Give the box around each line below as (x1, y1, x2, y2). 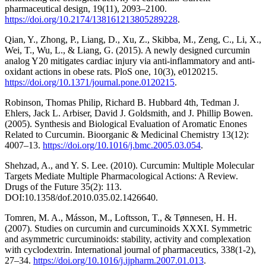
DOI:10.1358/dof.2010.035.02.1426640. (5, 192, 158, 203)
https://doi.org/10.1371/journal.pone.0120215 (5, 77, 175, 88)
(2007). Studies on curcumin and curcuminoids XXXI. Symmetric (5, 223, 252, 234)
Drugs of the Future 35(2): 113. (5, 182, 122, 192)
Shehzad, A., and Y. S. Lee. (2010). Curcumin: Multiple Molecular (5, 160, 254, 171)
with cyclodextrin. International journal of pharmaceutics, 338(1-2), (5, 245, 256, 255)
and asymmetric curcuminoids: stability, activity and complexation (5, 234, 251, 245)
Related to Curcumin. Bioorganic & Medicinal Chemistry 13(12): (5, 129, 249, 140)
